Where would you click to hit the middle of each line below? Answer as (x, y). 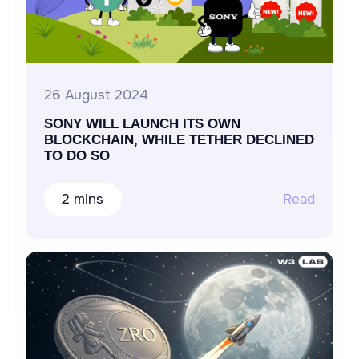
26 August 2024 (96, 95)
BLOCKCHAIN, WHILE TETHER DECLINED (179, 140)
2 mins (83, 200)
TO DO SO (77, 156)
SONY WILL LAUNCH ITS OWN (142, 124)
